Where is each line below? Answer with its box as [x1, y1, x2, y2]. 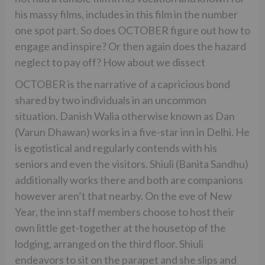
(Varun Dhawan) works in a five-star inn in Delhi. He [15, 125, 250, 138]
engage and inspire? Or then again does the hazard [15, 39, 246, 53]
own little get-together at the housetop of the [15, 221, 226, 234]
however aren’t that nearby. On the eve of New [15, 189, 232, 202]
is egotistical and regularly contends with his [15, 141, 217, 154]
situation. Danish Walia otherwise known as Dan [15, 109, 235, 122]
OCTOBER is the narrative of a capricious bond [15, 77, 230, 91]
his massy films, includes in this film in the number [15, 7, 238, 21]
